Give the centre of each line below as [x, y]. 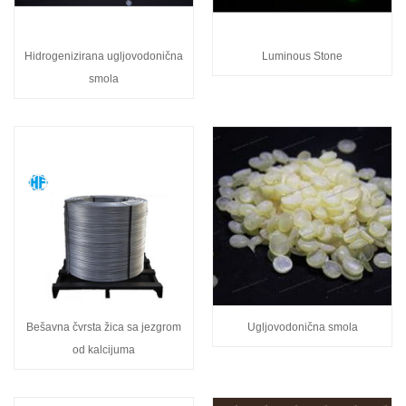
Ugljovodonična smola [302, 327]
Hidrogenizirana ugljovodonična [104, 56]
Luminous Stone [302, 56]
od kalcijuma [104, 349]
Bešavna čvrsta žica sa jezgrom [104, 327]
